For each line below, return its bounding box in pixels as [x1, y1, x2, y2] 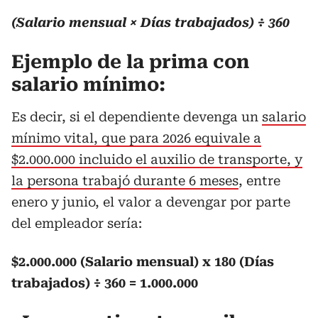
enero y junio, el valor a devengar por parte [11, 194, 290, 209]
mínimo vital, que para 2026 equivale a [11, 131, 261, 146]
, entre [238, 173, 280, 188]
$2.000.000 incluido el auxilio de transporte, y [11, 152, 302, 167]
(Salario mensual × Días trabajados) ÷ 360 [11, 15, 290, 30]
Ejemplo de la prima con [11, 51, 249, 72]
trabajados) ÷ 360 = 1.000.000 [11, 275, 198, 290]
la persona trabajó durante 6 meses [11, 173, 238, 188]
